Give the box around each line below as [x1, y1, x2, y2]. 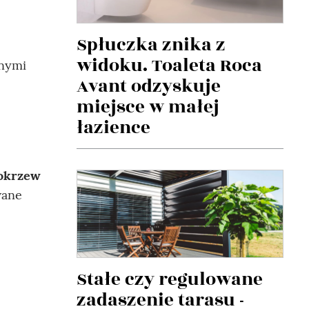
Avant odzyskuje [77, 72, 221, 99]
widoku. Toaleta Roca [77, 52, 262, 79]
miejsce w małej [77, 93, 219, 120]
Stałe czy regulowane [77, 266, 263, 292]
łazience [77, 114, 150, 141]
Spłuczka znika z [77, 31, 226, 58]
